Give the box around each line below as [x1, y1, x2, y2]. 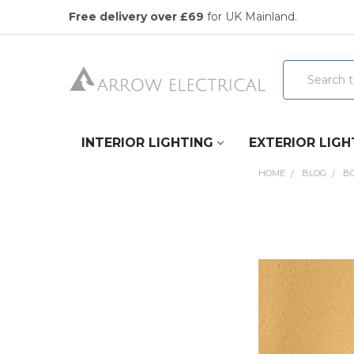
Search [282, 60, 321, 75]
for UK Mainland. [203, 9, 297, 24]
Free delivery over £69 [68, 9, 204, 24]
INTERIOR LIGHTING [81, 134, 213, 150]
